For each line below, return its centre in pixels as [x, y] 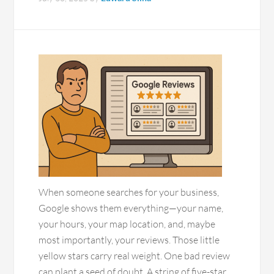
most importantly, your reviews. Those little [129, 240]
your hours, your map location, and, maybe [127, 224]
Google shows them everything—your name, [131, 208]
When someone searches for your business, [129, 192]
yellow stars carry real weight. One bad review [135, 256]
